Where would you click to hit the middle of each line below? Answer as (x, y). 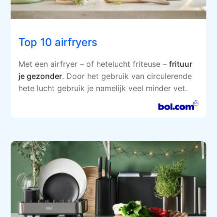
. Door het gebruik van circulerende (127, 76)
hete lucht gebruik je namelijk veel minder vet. (103, 88)
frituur (181, 64)
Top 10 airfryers (58, 42)
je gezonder (40, 76)
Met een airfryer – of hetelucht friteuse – (94, 64)
